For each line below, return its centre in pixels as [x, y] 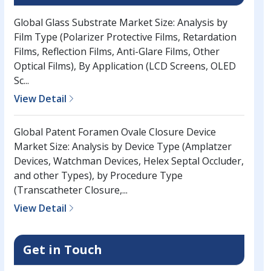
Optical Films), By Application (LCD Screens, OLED [125, 66]
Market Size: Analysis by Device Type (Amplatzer [122, 147]
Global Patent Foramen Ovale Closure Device [115, 132]
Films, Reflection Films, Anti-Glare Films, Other [116, 52]
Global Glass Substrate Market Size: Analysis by [120, 23]
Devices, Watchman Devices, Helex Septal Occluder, [129, 161]
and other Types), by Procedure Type [98, 176]
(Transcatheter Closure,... [70, 190]
